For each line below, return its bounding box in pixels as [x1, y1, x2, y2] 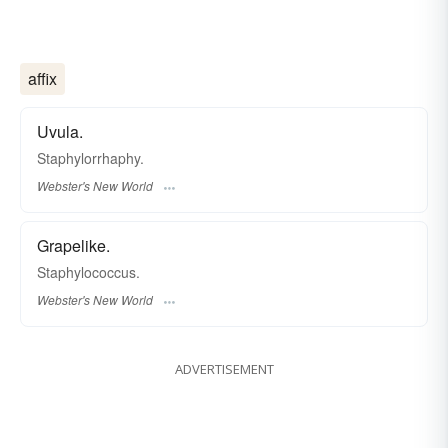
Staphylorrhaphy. [37, 147, 144, 168]
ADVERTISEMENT [174, 360, 274, 379]
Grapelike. [37, 233, 110, 257]
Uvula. [37, 119, 83, 143]
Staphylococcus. [37, 261, 140, 282]
